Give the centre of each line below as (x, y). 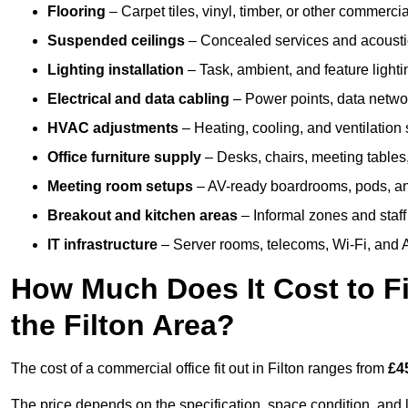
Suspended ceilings (116, 41)
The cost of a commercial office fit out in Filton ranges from (199, 369)
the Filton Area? (123, 326)
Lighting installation (116, 70)
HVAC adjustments (113, 128)
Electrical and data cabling (138, 99)
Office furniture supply (124, 158)
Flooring (76, 12)
